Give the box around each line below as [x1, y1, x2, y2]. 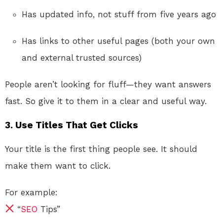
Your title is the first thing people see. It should [5, 144, 197, 154]
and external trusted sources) [22, 52, 142, 63]
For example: [5, 187, 58, 197]
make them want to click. [5, 160, 110, 171]
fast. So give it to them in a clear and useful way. [5, 96, 207, 106]
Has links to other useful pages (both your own [22, 36, 215, 46]
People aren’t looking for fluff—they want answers [5, 79, 211, 89]
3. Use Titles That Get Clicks [5, 119, 138, 131]
